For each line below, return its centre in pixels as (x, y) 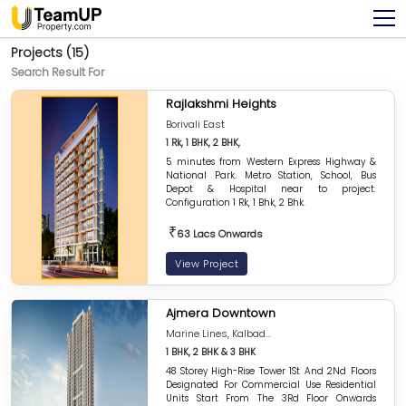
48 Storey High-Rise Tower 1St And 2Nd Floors (271, 371)
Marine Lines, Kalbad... (218, 333)
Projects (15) (50, 53)
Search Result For (58, 72)
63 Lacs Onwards (218, 234)
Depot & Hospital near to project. (271, 189)
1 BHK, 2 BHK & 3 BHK (211, 352)
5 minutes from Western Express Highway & (271, 162)
